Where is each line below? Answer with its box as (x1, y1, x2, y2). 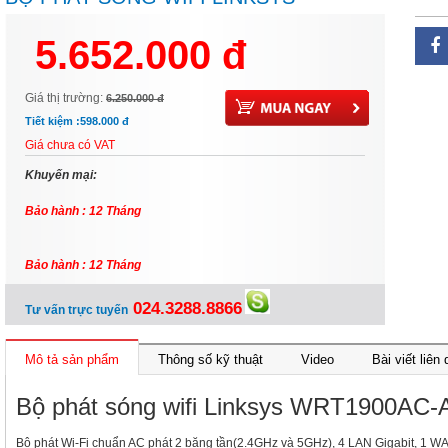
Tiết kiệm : (25, 115, 80, 127)
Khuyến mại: (25, 168, 97, 182)
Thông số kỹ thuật (158, 352, 263, 367)
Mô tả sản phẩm (25, 352, 119, 367)
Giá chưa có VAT (25, 138, 115, 152)
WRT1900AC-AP (5, 11, 154, 33)
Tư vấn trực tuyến (25, 303, 128, 317)
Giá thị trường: (25, 91, 106, 105)
